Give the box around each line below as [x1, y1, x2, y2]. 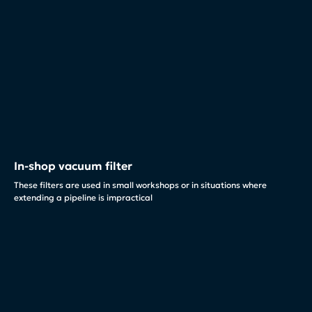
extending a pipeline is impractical [14, 192, 153, 203]
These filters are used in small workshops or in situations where [14, 180, 267, 191]
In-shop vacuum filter [14, 159, 132, 173]
